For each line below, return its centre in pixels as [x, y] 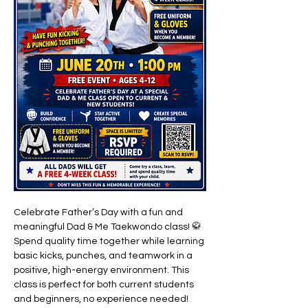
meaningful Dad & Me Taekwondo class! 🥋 [109, 227]
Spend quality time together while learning [110, 241]
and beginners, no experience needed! [101, 299]
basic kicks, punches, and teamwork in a [104, 255]
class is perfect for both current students [105, 284]
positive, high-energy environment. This [102, 270]
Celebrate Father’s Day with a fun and [99, 212]
